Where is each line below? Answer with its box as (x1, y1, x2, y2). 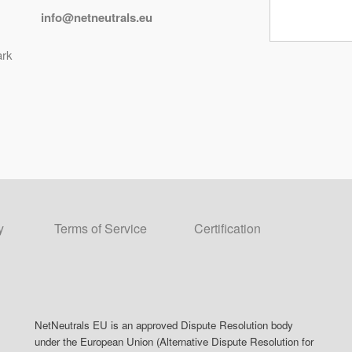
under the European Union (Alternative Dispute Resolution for (35, 334, 313, 350)
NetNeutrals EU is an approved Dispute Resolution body (35, 317, 293, 333)
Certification (194, 219, 261, 238)
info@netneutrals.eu (41, 9, 153, 27)
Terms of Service (54, 219, 147, 238)
